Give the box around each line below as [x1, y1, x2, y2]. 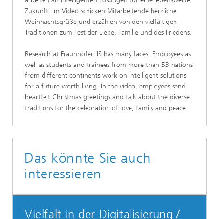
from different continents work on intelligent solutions [25, 71, 186, 80]
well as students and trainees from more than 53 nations [25, 60, 193, 69]
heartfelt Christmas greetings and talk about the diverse [25, 92, 190, 101]
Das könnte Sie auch [24, 150, 151, 166]
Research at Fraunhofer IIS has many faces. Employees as [25, 49, 191, 58]
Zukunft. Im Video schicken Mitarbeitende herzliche [25, 6, 176, 15]
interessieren [24, 165, 102, 182]
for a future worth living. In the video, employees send [25, 82, 186, 90]
